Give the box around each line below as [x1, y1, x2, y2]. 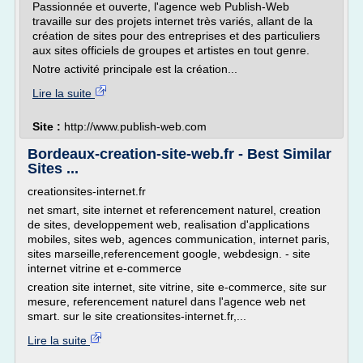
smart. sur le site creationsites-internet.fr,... [28, 310, 246, 322]
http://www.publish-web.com [64, 120, 207, 133]
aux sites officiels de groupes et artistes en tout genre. [32, 44, 310, 57]
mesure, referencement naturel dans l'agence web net [28, 295, 305, 308]
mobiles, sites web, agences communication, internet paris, [28, 233, 330, 246]
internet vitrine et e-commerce [28, 262, 181, 275]
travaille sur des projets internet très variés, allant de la [32, 15, 313, 28]
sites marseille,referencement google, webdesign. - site [28, 247, 310, 260]
